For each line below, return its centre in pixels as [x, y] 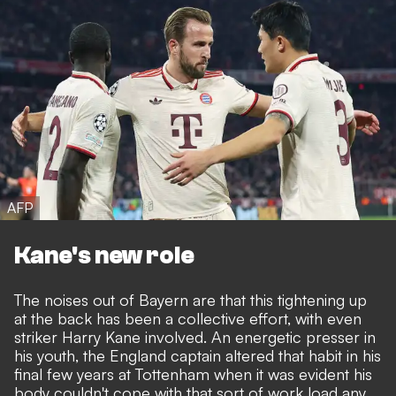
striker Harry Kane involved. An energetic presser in [195, 336]
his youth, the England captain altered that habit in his [198, 355]
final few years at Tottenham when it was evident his [193, 373]
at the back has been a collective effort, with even [188, 318]
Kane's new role [104, 255]
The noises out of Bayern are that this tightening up [190, 299]
